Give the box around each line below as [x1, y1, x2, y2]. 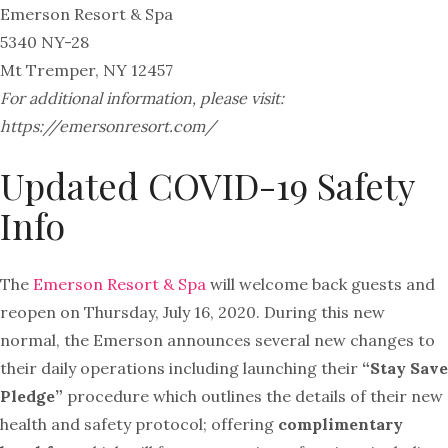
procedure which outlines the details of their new [67, 386, 443, 406]
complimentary [278, 414, 403, 434]
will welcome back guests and [206, 274, 435, 294]
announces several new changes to [163, 330, 435, 350]
